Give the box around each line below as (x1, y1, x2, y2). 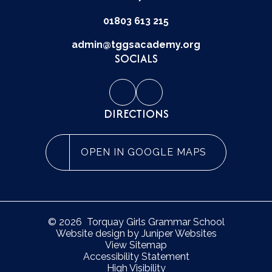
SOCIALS (114, 50, 158, 67)
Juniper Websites (141, 227, 217, 239)
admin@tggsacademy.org (72, 38, 200, 50)
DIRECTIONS (103, 105, 169, 122)
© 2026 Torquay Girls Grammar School (47, 216, 225, 228)
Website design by (55, 227, 141, 239)
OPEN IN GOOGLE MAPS (81, 146, 206, 158)
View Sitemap (105, 239, 167, 251)
